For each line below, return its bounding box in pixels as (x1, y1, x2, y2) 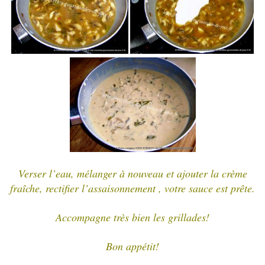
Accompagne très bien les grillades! (56, 209, 209, 224)
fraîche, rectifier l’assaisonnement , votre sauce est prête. (10, 180, 255, 195)
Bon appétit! (106, 238, 159, 253)
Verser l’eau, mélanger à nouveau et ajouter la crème (18, 166, 247, 180)
